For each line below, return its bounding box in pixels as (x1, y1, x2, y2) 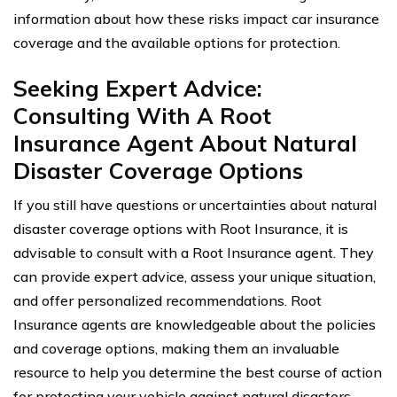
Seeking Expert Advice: (13, 74, 262, 102)
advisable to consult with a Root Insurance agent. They (13, 243, 374, 261)
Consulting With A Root (13, 101, 271, 129)
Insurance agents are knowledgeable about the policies (13, 315, 376, 333)
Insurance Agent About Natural (13, 128, 357, 157)
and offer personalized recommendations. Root (13, 291, 322, 309)
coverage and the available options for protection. (13, 33, 340, 51)
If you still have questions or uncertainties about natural (13, 195, 377, 214)
